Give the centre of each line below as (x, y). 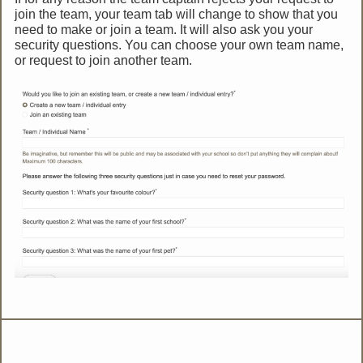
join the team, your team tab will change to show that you (177, 15)
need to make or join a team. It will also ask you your (164, 30)
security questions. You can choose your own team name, (179, 45)
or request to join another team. (104, 61)
